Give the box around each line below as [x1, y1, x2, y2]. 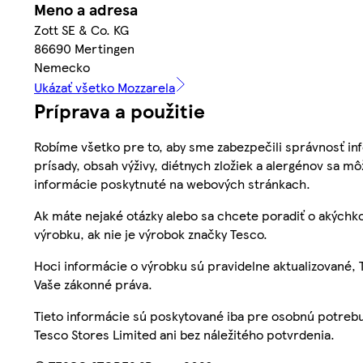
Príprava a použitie [34, 96, 205, 124]
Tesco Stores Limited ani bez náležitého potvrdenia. [34, 324, 335, 344]
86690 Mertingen [34, 38, 135, 58]
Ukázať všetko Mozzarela [34, 77, 175, 96]
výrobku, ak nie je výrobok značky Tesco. [34, 224, 267, 243]
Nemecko [34, 57, 90, 76]
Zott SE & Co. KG [34, 19, 129, 39]
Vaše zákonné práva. [34, 274, 152, 293]
